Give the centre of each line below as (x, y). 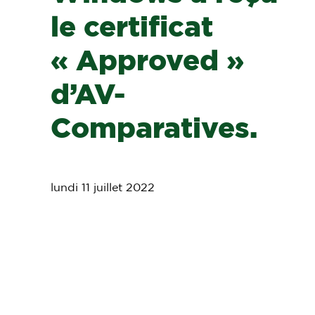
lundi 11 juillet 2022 (103, 188)
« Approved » (147, 62)
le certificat (132, 28)
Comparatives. (154, 129)
